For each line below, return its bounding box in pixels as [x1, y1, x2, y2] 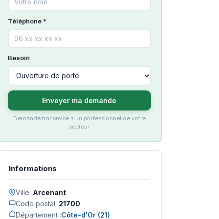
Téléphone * [7, 17, 46, 25]
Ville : [15, 188, 33, 197]
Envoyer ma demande [42, 96, 116, 105]
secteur [69, 123, 89, 130]
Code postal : [15, 199, 59, 208]
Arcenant [32, 188, 66, 197]
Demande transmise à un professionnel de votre [13, 114, 146, 122]
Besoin [7, 53, 30, 62]
